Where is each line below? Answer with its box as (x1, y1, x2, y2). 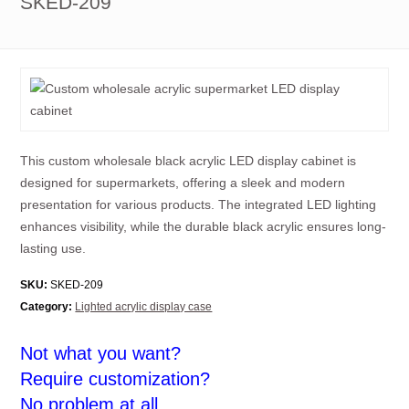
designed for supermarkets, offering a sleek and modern (20, 175, 346, 190)
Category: (20, 300, 73, 313)
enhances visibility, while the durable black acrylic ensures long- (20, 219, 387, 234)
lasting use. (20, 241, 87, 256)
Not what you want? (20, 343, 182, 363)
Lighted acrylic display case (75, 300, 213, 313)
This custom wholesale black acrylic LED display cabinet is (20, 153, 357, 168)
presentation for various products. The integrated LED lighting (20, 197, 377, 212)
